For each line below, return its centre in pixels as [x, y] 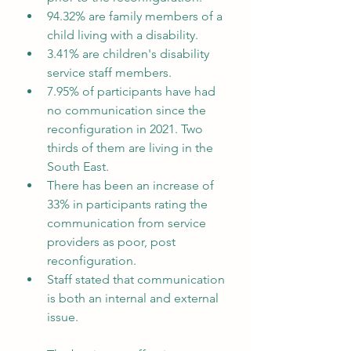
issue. [63, 317]
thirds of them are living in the [132, 148]
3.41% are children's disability [130, 54]
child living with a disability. [123, 35]
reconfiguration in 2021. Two [127, 129]
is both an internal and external [134, 298]
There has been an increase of [132, 185]
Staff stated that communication [138, 279]
